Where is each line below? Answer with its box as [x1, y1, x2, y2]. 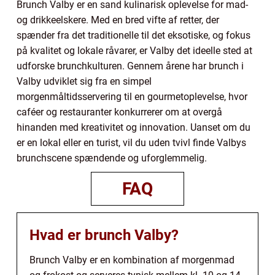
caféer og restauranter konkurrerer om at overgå [17, 106, 222, 118]
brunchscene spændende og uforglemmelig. [17, 152, 207, 164]
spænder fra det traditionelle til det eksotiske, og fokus [17, 29, 250, 41]
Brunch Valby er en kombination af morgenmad [29, 254, 234, 266]
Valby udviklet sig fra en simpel [17, 75, 152, 87]
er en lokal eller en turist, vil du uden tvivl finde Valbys [17, 136, 246, 149]
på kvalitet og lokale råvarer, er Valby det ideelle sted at [17, 44, 252, 56]
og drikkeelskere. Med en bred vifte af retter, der [17, 14, 219, 26]
